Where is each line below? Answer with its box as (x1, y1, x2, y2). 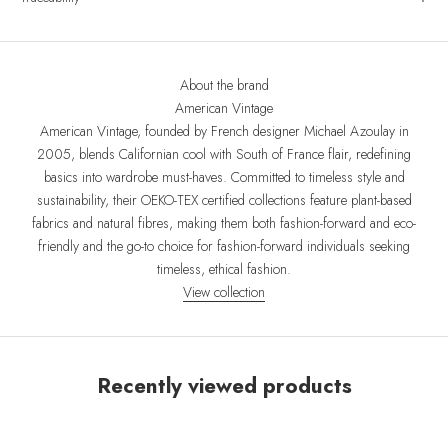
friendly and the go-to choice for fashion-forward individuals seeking (38, 235, 410, 256)
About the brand (179, 74, 269, 95)
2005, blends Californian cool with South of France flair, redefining (37, 143, 411, 164)
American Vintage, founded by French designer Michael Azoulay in (39, 120, 409, 141)
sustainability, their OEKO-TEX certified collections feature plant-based (36, 189, 412, 210)
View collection (183, 281, 265, 302)
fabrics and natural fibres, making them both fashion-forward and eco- (32, 212, 416, 233)
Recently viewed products (96, 370, 352, 401)
